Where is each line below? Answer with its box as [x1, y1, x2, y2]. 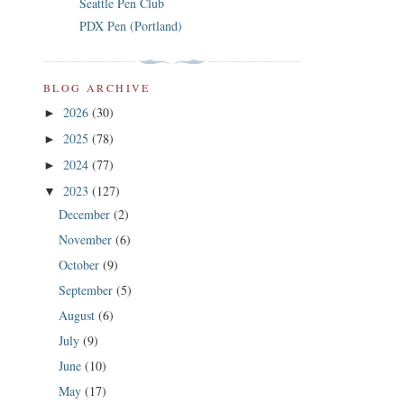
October [58, 255, 103, 273]
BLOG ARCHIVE [43, 80, 151, 96]
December [58, 205, 114, 223]
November [58, 230, 115, 248]
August [58, 306, 98, 324]
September [58, 280, 116, 298]
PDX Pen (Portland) [79, 16, 182, 34]
